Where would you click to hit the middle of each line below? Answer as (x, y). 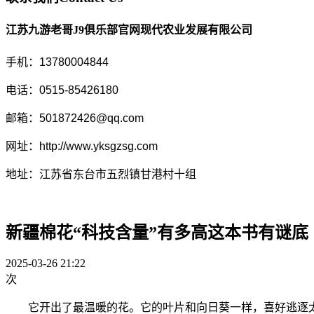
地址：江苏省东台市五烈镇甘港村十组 (101, 174)
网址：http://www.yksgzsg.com (82, 146)
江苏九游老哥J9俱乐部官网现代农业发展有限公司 (129, 30)
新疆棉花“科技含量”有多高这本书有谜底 (157, 233)
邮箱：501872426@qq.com (75, 118)
